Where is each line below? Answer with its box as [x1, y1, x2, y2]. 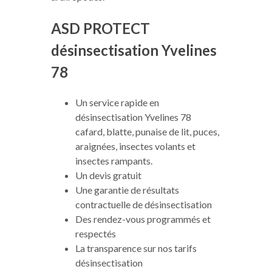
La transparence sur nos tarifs [75, 242, 197, 254]
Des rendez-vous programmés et [75, 213, 211, 225]
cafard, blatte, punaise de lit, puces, [75, 126, 219, 137]
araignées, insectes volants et [75, 140, 195, 152]
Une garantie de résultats [75, 184, 179, 195]
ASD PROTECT [51, 19, 150, 37]
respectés [75, 228, 116, 239]
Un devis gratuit [75, 169, 141, 181]
